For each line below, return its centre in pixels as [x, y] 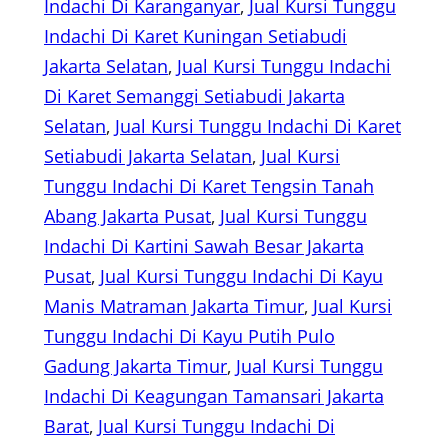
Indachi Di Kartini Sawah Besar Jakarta [204, 246]
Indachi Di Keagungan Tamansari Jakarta [214, 396]
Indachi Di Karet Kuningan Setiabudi [195, 36]
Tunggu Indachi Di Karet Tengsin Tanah [209, 186]
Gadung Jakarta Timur [135, 366]
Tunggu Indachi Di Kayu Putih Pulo [189, 336]
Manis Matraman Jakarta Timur [174, 306]
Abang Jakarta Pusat [127, 216]
